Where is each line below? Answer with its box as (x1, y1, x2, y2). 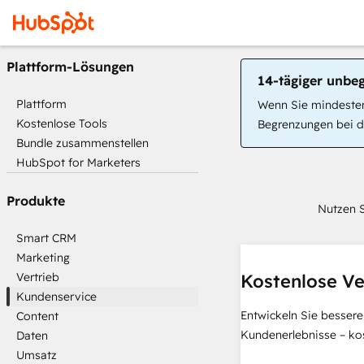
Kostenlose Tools (16, 116, 107, 131)
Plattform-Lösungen (6, 58, 134, 75)
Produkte (6, 193, 65, 209)
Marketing (16, 250, 70, 265)
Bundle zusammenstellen (16, 136, 149, 150)
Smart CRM (16, 231, 76, 245)
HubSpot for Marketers (16, 155, 141, 170)
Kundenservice (16, 289, 97, 304)
